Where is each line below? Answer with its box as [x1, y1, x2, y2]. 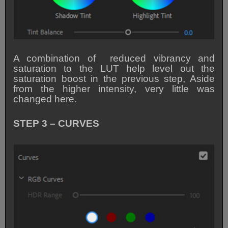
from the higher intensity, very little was [13, 83, 215, 94]
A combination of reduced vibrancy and [13, 52, 215, 64]
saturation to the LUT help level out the [13, 63, 215, 74]
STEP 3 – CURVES [13, 118, 100, 129]
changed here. [13, 93, 77, 104]
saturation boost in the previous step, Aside [13, 73, 215, 84]
